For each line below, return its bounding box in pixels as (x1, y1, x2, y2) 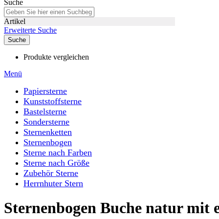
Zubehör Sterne (23, 168, 78, 178)
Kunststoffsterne (23, 96, 82, 106)
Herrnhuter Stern (23, 178, 83, 188)
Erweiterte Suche (4, 26, 57, 34)
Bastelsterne (23, 107, 66, 116)
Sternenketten (23, 127, 72, 137)
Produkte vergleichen (23, 53, 89, 61)
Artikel (4, 17, 25, 25)
